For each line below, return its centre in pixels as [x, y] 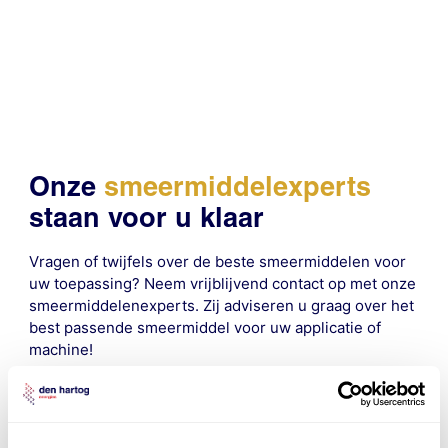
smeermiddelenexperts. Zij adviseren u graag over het [222, 305]
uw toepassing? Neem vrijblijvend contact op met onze [223, 283]
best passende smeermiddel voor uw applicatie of [205, 327]
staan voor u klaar [147, 217]
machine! [61, 349]
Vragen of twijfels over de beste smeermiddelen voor [218, 261]
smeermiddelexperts [238, 186]
